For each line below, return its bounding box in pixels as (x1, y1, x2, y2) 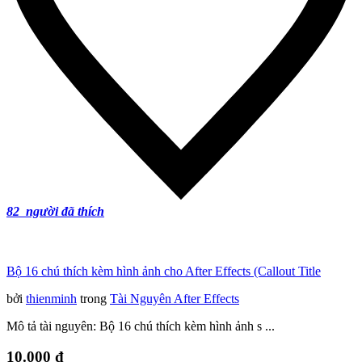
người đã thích (23, 204, 104, 219)
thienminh (26, 291, 77, 305)
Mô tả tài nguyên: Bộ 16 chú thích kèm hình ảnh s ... (6, 318, 275, 333)
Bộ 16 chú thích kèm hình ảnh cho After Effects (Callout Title (6, 263, 321, 278)
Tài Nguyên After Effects (110, 291, 239, 305)
